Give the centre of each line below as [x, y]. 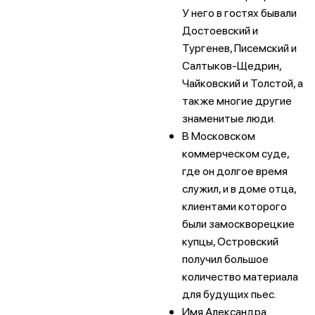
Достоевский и [220, 30]
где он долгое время [235, 171]
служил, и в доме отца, [239, 188]
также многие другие [237, 100]
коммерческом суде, [236, 153]
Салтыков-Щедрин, [232, 65]
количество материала [240, 276]
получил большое [225, 258]
